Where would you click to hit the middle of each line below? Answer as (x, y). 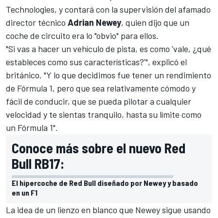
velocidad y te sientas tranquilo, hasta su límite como (104, 114)
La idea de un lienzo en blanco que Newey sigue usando (108, 209)
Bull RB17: (38, 163)
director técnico (37, 22)
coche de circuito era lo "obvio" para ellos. (82, 35)
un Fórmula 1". (32, 127)
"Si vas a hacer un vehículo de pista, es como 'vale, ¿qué (109, 48)
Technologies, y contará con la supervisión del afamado (108, 9)
